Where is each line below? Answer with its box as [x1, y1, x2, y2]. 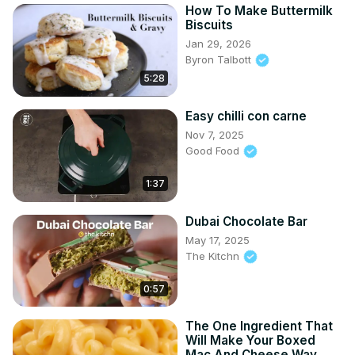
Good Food [185, 143, 242, 157]
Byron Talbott [185, 52, 254, 66]
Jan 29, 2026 [185, 36, 251, 50]
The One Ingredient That [185, 319, 333, 334]
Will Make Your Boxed [185, 333, 315, 349]
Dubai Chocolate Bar [185, 213, 307, 229]
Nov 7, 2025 [185, 128, 244, 141]
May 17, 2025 [185, 233, 250, 246]
